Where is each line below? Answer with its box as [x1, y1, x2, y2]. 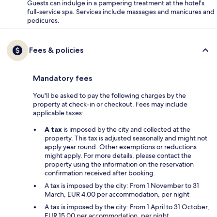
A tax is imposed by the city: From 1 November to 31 [45, 181, 199, 190]
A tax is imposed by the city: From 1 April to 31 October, [45, 202, 209, 211]
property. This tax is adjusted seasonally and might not [45, 133, 207, 142]
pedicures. [27, 15, 60, 25]
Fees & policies [29, 45, 83, 55]
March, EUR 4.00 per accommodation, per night [45, 189, 189, 199]
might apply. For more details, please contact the [45, 151, 191, 160]
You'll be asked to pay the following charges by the [33, 91, 186, 100]
